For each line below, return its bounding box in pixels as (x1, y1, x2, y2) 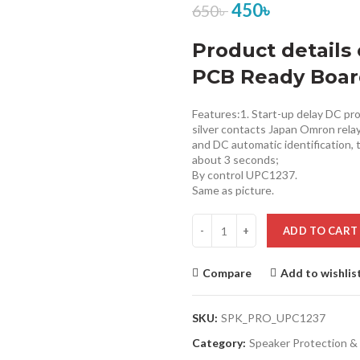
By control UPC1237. (192, 168, 297, 182)
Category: (192, 336, 248, 350)
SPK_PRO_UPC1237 (221, 311, 325, 325)
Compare (202, 266, 252, 280)
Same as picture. (192, 183, 274, 197)
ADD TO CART (283, 224, 358, 237)
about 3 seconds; (192, 153, 279, 166)
